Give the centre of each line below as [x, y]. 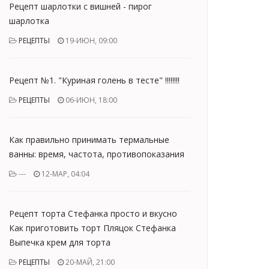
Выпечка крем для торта [60, 242]
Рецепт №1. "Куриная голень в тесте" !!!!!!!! [94, 80]
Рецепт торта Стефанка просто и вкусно [93, 213]
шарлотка [29, 21]
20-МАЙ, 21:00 [89, 262]
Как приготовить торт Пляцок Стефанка [92, 228]
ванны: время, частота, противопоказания [97, 154]
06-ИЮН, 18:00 [90, 100]
